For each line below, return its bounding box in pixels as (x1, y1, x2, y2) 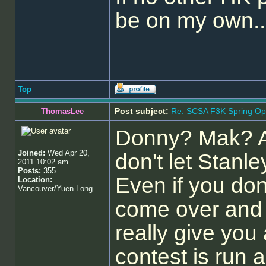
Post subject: (115, 106, 169, 116)
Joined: (18, 148, 45, 157)
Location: (18, 175, 52, 184)
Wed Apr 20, (45, 148, 90, 157)
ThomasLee (41, 107, 84, 116)
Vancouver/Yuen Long (18, 184, 93, 193)
